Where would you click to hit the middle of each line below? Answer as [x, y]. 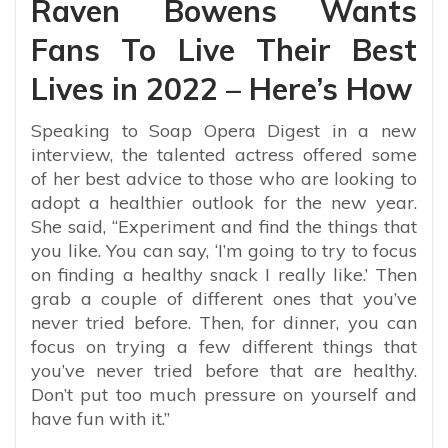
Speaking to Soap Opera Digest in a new [224, 130]
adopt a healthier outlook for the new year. [224, 202]
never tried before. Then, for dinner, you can [224, 322]
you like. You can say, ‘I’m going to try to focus [224, 250]
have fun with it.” [100, 418]
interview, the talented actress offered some [224, 154]
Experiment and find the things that [267, 226]
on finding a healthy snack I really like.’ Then [224, 274]
